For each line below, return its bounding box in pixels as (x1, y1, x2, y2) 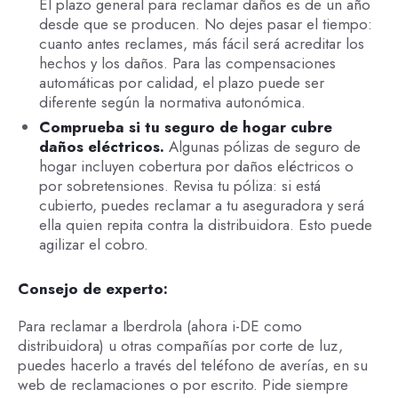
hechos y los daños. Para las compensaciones (38, 52, 336, 74)
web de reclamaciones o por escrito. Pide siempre (17, 373, 348, 395)
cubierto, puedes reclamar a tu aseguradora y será (38, 195, 364, 217)
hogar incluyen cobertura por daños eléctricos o (38, 155, 354, 178)
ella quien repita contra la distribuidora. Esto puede (38, 214, 372, 236)
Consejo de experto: (17, 277, 172, 299)
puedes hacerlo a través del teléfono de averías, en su (17, 354, 368, 376)
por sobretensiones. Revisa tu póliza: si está (38, 175, 321, 197)
